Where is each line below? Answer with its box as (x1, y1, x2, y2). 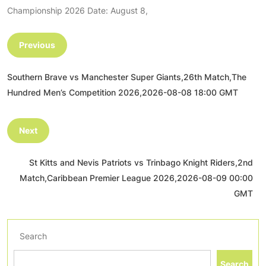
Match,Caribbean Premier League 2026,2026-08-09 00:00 (20, 172, 253, 183)
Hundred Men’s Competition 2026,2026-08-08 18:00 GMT (7, 87, 238, 97)
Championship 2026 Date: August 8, (7, 5, 148, 15)
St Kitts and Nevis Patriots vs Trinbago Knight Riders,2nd (29, 157, 253, 167)
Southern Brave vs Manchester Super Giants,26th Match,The (7, 71, 246, 82)
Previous (19, 39, 55, 50)
